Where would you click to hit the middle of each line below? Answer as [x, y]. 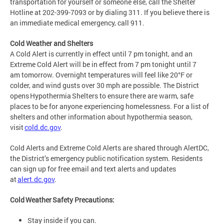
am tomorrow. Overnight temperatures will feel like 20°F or [101, 74]
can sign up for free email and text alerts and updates [93, 168]
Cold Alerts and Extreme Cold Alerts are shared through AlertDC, [109, 147]
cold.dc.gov [42, 127]
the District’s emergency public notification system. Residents [106, 158]
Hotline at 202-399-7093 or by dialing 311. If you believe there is [110, 12]
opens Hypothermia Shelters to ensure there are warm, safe [102, 95]
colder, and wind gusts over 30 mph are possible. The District [104, 85]
